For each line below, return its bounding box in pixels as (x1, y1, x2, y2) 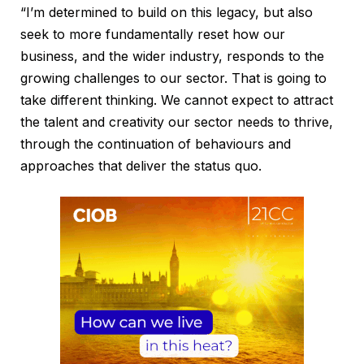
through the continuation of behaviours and (20, 136, 291, 153)
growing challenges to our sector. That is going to (20, 70, 327, 87)
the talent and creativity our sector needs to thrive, (20, 114, 333, 131)
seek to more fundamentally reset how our (20, 26, 285, 43)
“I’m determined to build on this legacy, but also (20, 4, 313, 21)
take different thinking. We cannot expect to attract (20, 92, 333, 109)
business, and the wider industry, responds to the (20, 48, 324, 65)
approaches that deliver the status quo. (20, 158, 262, 175)
